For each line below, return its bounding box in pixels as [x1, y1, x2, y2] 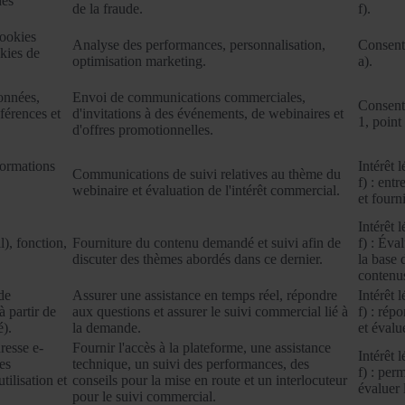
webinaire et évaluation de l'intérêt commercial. [72, 183, 340, 199]
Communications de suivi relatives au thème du [72, 166, 341, 183]
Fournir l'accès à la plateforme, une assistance [72, 340, 331, 356]
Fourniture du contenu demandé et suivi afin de [72, 235, 341, 251]
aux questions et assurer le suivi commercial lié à [72, 304, 348, 320]
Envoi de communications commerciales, [72, 89, 306, 106]
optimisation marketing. [72, 53, 206, 70]
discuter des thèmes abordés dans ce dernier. [72, 251, 323, 268]
